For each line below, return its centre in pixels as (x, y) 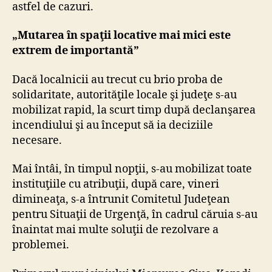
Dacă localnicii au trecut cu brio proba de (117, 80)
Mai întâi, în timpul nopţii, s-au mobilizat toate (132, 169)
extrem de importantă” (76, 51)
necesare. (37, 140)
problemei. (41, 245)
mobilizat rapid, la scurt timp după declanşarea (134, 110)
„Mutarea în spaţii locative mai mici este (121, 36)
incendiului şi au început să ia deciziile (113, 125)
